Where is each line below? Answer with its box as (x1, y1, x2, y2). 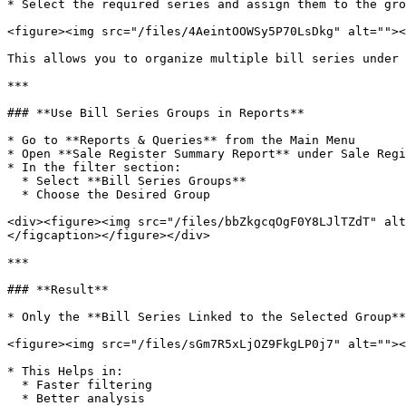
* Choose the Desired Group (7, 188, 22, 201)
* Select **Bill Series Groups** (7, 174, 22, 188)
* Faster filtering (7, 378, 22, 391)
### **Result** (7, 283, 109, 296)
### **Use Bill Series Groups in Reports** (7, 106, 304, 120)
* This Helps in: (7, 364, 123, 378)
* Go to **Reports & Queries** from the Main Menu (7, 133, 355, 147)
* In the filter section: (7, 160, 181, 174)
